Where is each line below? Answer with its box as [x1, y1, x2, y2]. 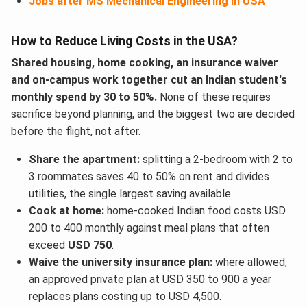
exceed [28, 238, 68, 251]
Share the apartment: [28, 152, 140, 166]
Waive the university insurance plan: [28, 255, 212, 269]
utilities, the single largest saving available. [28, 186, 233, 200]
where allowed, [212, 255, 287, 269]
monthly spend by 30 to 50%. [11, 90, 157, 103]
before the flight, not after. [11, 124, 140, 138]
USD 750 [67, 238, 112, 251]
